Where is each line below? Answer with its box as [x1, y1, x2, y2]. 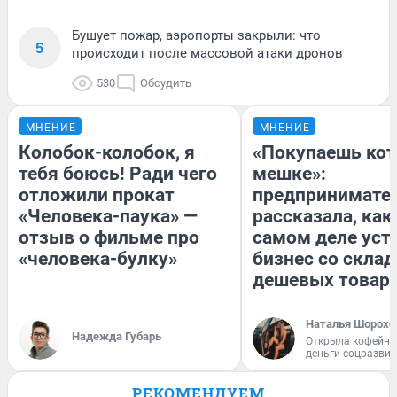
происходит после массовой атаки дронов [72, 44, 343, 61]
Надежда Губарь [72, 329, 161, 343]
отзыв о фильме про [19, 226, 199, 248]
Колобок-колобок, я [19, 141, 195, 163]
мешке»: [253, 162, 326, 184]
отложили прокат [19, 183, 175, 206]
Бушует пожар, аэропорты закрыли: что [72, 27, 321, 43]
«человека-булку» [19, 247, 177, 269]
